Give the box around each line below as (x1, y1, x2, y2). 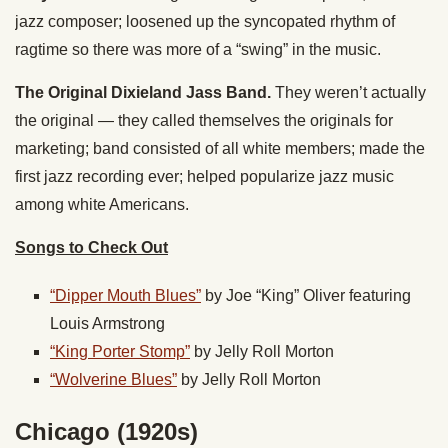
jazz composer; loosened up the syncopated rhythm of (15, 13, 395, 31)
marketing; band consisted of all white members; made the (15, 140, 425, 158)
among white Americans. (15, 196, 189, 214)
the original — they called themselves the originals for (15, 112, 393, 130)
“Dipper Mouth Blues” (50, 287, 201, 305)
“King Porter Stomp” (50, 343, 190, 361)
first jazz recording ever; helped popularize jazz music (15, 168, 394, 186)
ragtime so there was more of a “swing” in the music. (15, 41, 381, 59)
